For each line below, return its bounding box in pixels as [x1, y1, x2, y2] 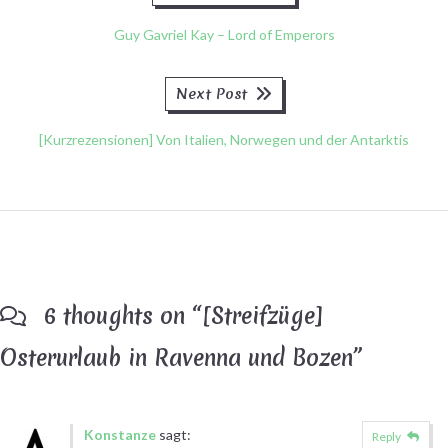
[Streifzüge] [201, 300, 323, 331]
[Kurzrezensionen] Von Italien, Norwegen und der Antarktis [39, 130, 409, 148]
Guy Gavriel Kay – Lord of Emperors [113, 25, 335, 43]
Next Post [175, 83, 247, 104]
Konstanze [84, 425, 156, 443]
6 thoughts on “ [36, 300, 202, 331]
